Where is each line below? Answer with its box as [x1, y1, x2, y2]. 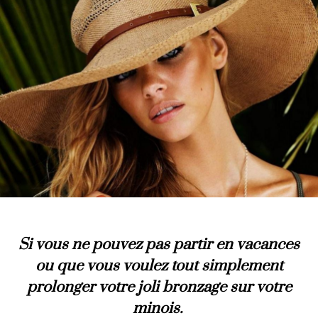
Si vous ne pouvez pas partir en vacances [18, 234, 300, 254]
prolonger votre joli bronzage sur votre [26, 277, 292, 297]
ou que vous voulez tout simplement [35, 256, 283, 275]
